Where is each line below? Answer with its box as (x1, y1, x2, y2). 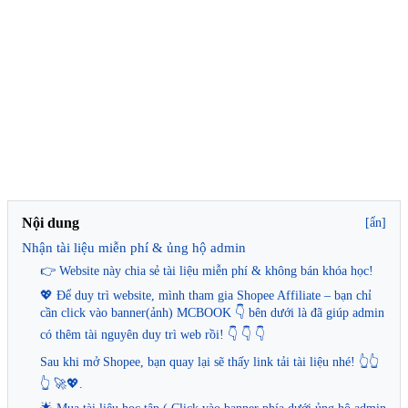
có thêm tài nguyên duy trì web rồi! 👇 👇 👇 (40, 327, 265, 342)
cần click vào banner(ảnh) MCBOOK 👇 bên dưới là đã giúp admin (40, 305, 384, 320)
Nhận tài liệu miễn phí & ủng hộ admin (22, 240, 246, 255)
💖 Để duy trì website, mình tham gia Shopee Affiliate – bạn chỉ (40, 288, 372, 302)
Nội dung (22, 214, 79, 230)
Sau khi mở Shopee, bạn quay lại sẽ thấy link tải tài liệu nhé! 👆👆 (40, 354, 379, 369)
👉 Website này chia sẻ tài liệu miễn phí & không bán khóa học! (40, 263, 373, 278)
